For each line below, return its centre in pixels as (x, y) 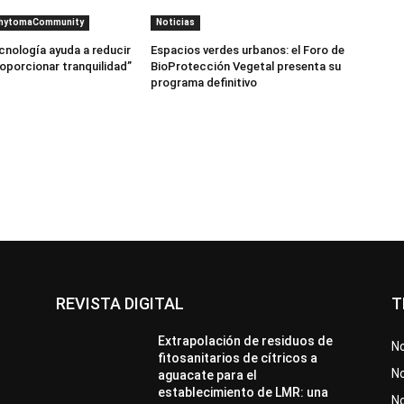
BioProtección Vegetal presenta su (246, 66)
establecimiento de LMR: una (243, 392)
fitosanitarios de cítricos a (238, 358)
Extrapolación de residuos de (246, 340)
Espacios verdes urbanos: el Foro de (248, 50)
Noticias (176, 22)
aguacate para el (208, 375)
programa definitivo (204, 82)
